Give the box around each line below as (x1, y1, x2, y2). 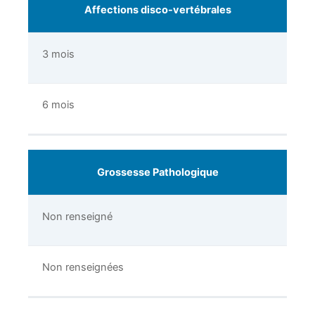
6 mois (42, 98, 75, 112)
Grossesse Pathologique (96, 166, 219, 179)
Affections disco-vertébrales (84, 4, 231, 17)
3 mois (42, 48, 75, 61)
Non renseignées (42, 261, 124, 274)
